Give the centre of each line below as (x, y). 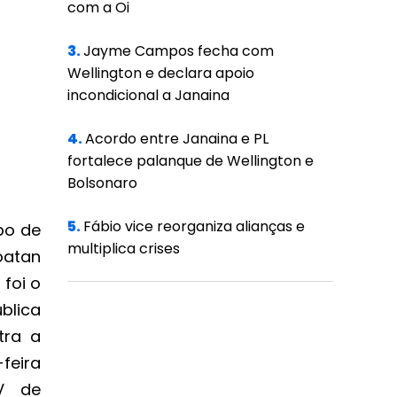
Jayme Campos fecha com (179, 51)
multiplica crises (124, 249)
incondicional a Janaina (149, 96)
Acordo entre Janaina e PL (177, 139)
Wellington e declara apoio (161, 74)
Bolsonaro (103, 183)
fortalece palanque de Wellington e (191, 161)
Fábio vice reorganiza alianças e (195, 227)
